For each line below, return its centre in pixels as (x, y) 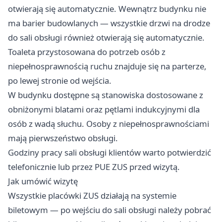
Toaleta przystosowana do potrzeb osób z (87, 52)
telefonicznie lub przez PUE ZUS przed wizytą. (94, 167)
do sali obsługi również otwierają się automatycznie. (106, 38)
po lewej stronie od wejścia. (60, 81)
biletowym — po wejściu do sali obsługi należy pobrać (110, 210)
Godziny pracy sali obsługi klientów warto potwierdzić (110, 153)
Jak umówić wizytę (43, 181)
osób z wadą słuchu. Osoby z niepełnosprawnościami (109, 124)
